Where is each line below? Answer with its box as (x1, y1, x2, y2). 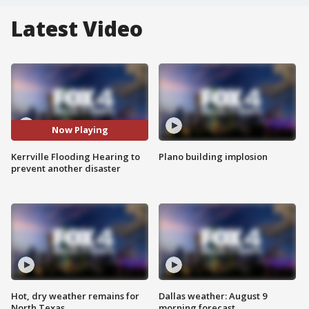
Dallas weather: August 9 (159, 290, 267, 303)
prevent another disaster (11, 161, 121, 175)
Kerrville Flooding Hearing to (11, 150, 140, 163)
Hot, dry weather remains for (11, 290, 139, 303)
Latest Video (11, 14, 143, 43)
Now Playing (51, 123, 108, 137)
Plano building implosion (159, 150, 268, 163)
